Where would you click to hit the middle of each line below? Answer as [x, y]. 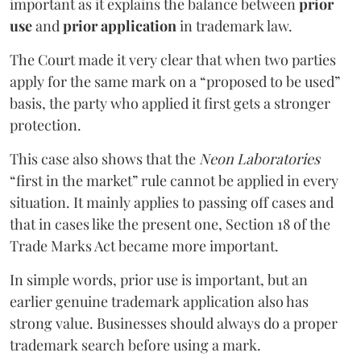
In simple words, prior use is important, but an [159, 279]
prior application [120, 25]
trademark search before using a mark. [135, 344]
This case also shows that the [104, 158]
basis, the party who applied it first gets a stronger [170, 103]
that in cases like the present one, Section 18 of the [170, 224]
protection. [46, 124]
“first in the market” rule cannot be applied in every [174, 180]
